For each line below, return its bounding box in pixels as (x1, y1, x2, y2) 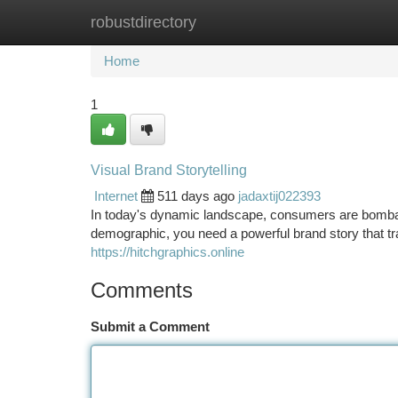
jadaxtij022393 (238, 188, 321, 203)
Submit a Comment (91, 319, 210, 334)
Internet (94, 188, 138, 203)
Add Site (306, 14, 355, 29)
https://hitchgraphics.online (91, 244, 244, 259)
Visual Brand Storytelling (91, 163, 247, 178)
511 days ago (157, 188, 235, 203)
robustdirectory (91, 13, 196, 31)
